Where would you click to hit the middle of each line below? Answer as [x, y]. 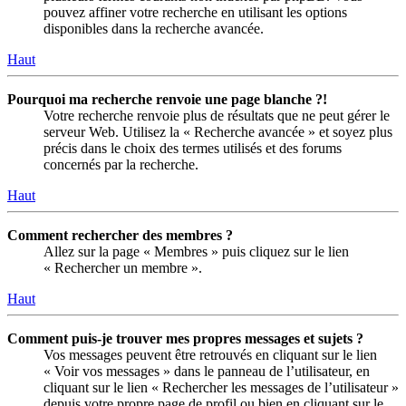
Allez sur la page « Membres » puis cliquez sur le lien [196, 252]
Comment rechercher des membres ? [120, 236]
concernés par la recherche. [121, 165]
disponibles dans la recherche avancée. [154, 29]
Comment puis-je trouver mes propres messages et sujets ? [185, 339]
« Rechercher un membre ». [123, 268]
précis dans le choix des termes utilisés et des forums [193, 149]
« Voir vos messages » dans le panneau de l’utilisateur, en [207, 372]
